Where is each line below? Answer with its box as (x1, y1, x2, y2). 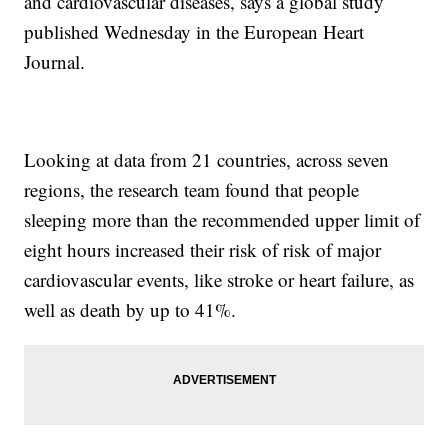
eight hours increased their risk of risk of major (24, 237, 382, 263)
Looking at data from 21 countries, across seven (24, 147, 390, 173)
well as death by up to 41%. (24, 297, 237, 323)
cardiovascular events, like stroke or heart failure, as (24, 267, 415, 293)
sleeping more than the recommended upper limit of (24, 207, 421, 233)
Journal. (24, 49, 86, 75)
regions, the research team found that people (24, 177, 360, 203)
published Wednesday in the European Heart (24, 19, 365, 45)
